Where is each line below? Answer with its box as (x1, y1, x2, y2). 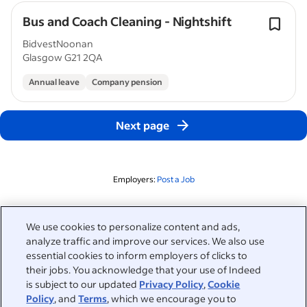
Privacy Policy (139, 278, 204, 291)
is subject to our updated (26, 278, 140, 291)
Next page (116, 118, 169, 132)
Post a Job (156, 174, 195, 184)
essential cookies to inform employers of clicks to (26, 249, 248, 262)
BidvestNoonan (23, 37, 93, 50)
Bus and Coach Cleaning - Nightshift (23, 13, 232, 29)
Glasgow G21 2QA (23, 51, 102, 64)
